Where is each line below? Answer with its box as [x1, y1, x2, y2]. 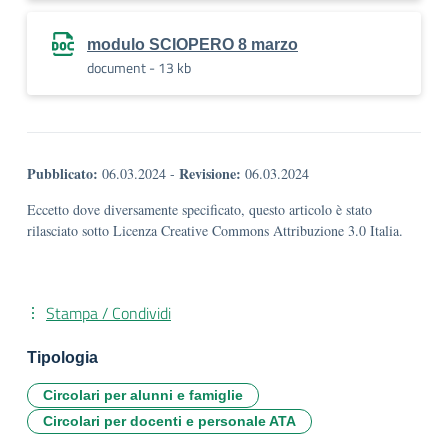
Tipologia [27, 349, 98, 366]
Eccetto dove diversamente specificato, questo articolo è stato [27, 200, 372, 219]
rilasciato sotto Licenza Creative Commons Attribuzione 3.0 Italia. [27, 221, 403, 240]
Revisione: [179, 163, 241, 184]
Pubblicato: [27, 163, 98, 184]
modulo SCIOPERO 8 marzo [87, 36, 298, 53]
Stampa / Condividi [46, 301, 171, 325]
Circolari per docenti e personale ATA [43, 413, 296, 429]
